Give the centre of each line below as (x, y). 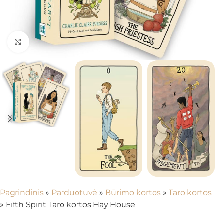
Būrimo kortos (133, 193)
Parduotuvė (74, 193)
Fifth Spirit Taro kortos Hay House (70, 205)
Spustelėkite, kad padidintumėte (88, 42)
